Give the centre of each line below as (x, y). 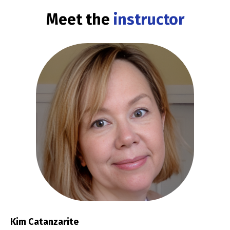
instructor (147, 20)
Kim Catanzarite (44, 222)
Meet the (78, 20)
